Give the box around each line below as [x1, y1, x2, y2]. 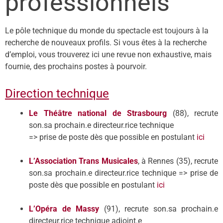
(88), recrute [172, 109, 218, 118]
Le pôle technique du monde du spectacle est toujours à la [5, 26, 209, 35]
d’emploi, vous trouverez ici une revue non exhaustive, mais [5, 50, 212, 59]
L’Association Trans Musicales [29, 156, 138, 166]
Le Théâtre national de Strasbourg [29, 109, 173, 118]
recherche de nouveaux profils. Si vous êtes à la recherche [5, 38, 207, 47]
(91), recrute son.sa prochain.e [99, 204, 218, 214]
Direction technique [5, 87, 109, 101]
